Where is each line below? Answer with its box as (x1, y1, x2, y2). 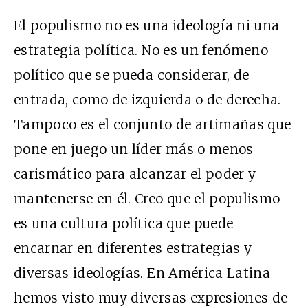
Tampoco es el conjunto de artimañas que (14, 115, 291, 133)
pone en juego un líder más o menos (14, 140, 254, 157)
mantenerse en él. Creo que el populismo (14, 190, 280, 207)
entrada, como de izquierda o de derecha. (14, 91, 281, 108)
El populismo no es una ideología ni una (14, 16, 280, 34)
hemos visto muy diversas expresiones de (14, 289, 288, 306)
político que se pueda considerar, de (14, 66, 250, 83)
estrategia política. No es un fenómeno (14, 41, 268, 58)
